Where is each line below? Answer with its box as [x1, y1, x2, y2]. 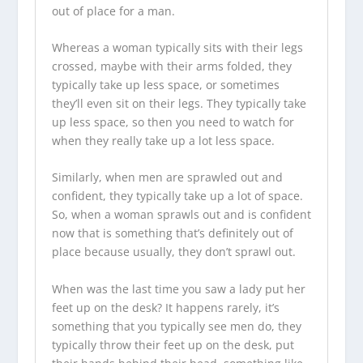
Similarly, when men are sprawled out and [51, 169, 283, 186]
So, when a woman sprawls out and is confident [51, 207, 311, 223]
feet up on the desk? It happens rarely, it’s [51, 299, 280, 315]
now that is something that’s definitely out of [51, 225, 293, 241]
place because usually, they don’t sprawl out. [51, 244, 299, 260]
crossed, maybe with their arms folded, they [51, 58, 292, 75]
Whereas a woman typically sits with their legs [51, 40, 303, 56]
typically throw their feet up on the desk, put [51, 336, 294, 352]
